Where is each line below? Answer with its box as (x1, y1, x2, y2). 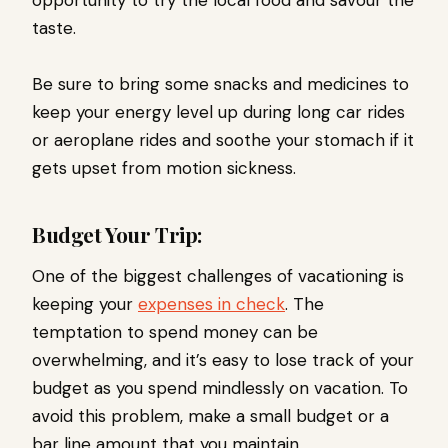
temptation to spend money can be (32, 321, 318, 344)
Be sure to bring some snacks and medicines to (32, 73, 409, 96)
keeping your (32, 293, 138, 316)
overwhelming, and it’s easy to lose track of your (32, 349, 414, 372)
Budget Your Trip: (32, 220, 202, 249)
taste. (32, 17, 76, 40)
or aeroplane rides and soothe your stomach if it (32, 129, 414, 152)
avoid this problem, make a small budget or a (32, 405, 389, 428)
